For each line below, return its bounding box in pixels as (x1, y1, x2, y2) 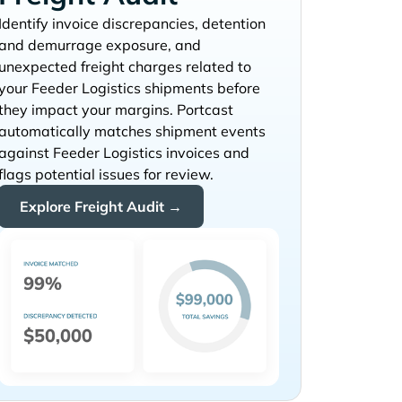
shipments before (141, 79, 261, 98)
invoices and (162, 144, 250, 162)
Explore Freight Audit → (20, 197, 183, 216)
